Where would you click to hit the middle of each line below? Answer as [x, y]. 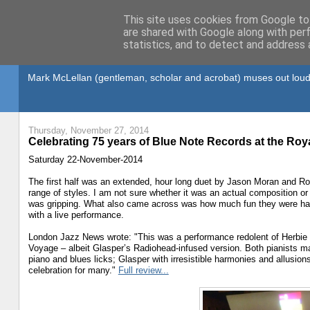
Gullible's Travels [105, 58]
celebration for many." [73, 270]
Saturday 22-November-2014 [85, 159]
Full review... [143, 270]
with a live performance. [76, 215]
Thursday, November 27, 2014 [88, 131]
